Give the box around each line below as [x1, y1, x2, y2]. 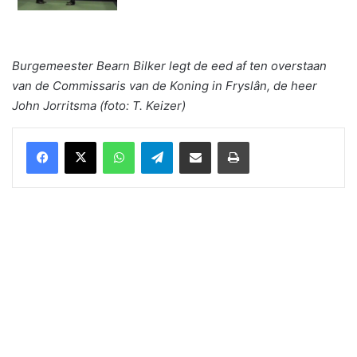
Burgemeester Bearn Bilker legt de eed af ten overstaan [12, 57, 327, 73]
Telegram [172, 134, 218, 147]
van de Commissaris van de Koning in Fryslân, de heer [12, 77, 317, 93]
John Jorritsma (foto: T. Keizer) [12, 97, 186, 113]
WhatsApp [134, 134, 185, 147]
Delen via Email [210, 134, 236, 147]
